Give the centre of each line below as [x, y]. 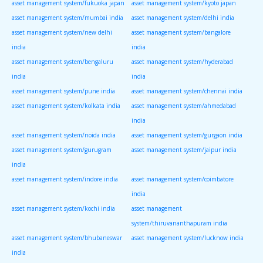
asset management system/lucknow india [188, 237]
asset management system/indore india [65, 179]
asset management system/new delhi [62, 32]
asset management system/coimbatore [183, 179]
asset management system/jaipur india [184, 149]
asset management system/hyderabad [182, 61]
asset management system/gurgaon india [187, 135]
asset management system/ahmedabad [184, 105]
